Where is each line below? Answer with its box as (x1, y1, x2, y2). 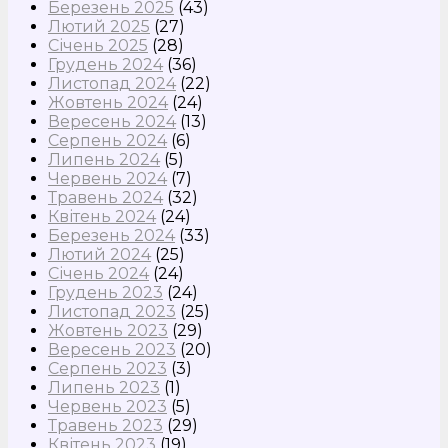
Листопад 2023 (48, 302, 176, 322)
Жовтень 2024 (48, 93, 168, 113)
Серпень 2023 (48, 359, 167, 379)
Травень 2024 (48, 188, 163, 208)
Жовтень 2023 (48, 321, 168, 341)
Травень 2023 (48, 416, 163, 436)
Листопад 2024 (48, 74, 176, 94)
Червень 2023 (48, 397, 167, 417)
